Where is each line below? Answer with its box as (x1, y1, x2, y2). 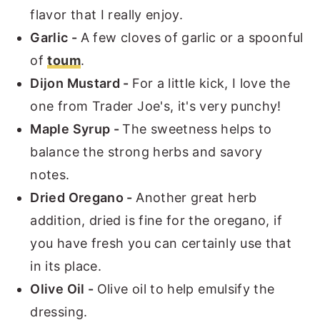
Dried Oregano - (30, 189, 136, 205)
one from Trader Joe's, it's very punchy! (30, 98, 281, 114)
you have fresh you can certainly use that (30, 235, 292, 251)
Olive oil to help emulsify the (96, 281, 275, 296)
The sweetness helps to (122, 121, 272, 136)
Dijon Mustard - (30, 75, 133, 91)
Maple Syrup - (30, 121, 123, 136)
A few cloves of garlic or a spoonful (80, 29, 304, 45)
